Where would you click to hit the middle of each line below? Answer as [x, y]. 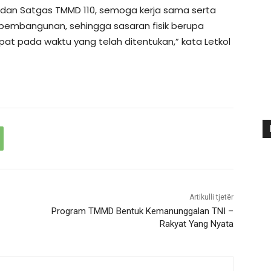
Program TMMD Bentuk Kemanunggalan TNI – [142, 211]
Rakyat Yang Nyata [196, 224]
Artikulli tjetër [211, 197]
